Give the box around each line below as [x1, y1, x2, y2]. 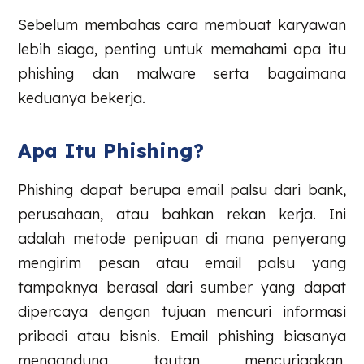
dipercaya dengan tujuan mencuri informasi [18, 301, 346, 321]
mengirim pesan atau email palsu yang [18, 253, 346, 272]
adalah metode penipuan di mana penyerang [18, 228, 346, 248]
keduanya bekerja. [18, 89, 146, 108]
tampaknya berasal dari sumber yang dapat [18, 277, 346, 297]
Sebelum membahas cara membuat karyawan [18, 15, 346, 35]
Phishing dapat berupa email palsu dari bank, [18, 180, 346, 199]
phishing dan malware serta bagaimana [18, 64, 346, 84]
